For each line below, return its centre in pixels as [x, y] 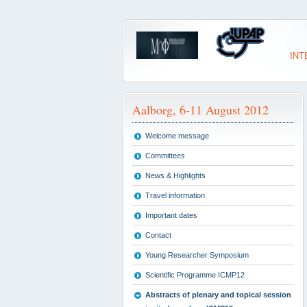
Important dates [171, 215]
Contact [158, 235]
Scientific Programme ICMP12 [195, 275]
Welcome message [177, 136]
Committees [165, 156]
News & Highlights [175, 175]
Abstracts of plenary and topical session [218, 295]
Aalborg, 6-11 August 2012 [200, 110]
